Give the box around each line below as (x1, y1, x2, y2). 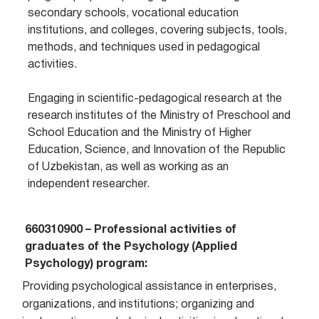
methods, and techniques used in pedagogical (28, 43, 261, 53)
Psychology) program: (25, 259, 148, 269)
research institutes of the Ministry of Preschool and (28, 111, 291, 121)
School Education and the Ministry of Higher (28, 128, 252, 138)
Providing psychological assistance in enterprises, (22, 282, 277, 292)
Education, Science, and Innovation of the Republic (28, 145, 286, 155)
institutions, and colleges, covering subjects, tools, (28, 26, 288, 36)
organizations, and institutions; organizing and (22, 300, 255, 310)
